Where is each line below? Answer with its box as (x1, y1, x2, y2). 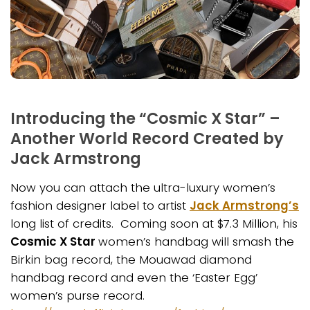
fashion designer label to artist (10, 197, 190, 214)
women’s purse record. (10, 286, 145, 304)
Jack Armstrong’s (190, 197, 299, 214)
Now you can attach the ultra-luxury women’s (10, 179, 275, 196)
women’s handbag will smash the (98, 232, 294, 250)
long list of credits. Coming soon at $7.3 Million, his (10, 215, 298, 232)
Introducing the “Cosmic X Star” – (10, 107, 280, 129)
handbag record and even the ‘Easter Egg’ (10, 268, 257, 286)
